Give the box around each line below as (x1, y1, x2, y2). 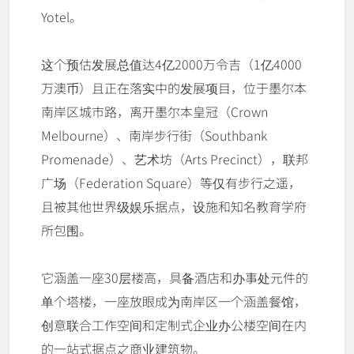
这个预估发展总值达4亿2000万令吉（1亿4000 (41, 55, 302, 74)
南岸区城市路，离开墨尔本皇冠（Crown (41, 102, 268, 122)
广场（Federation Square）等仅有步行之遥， (41, 173, 301, 193)
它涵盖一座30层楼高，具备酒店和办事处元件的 (41, 268, 308, 288)
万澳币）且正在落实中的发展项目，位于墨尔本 (41, 78, 307, 98)
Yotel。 (41, 7, 82, 27)
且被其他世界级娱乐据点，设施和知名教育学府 (41, 197, 307, 217)
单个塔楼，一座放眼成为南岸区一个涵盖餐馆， (41, 292, 307, 311)
